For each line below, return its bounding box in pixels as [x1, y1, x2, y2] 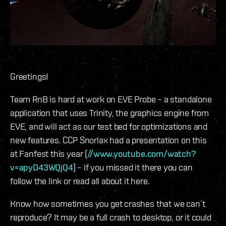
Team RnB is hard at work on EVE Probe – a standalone [10, 94, 212, 105]
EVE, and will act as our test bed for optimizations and [10, 121, 208, 132]
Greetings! [10, 71, 49, 82]
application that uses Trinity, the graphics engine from [10, 107, 209, 119]
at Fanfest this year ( [10, 148, 88, 159]
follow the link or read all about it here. [10, 176, 150, 187]
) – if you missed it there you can [73, 162, 193, 173]
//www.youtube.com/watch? [87, 148, 196, 159]
